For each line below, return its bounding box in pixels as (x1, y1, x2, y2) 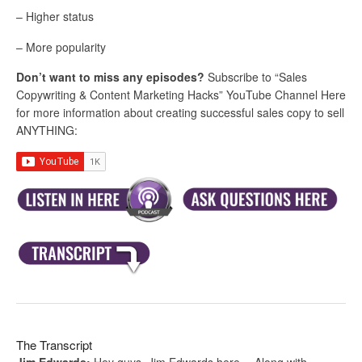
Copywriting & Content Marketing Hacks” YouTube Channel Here (16, 86, 346, 103)
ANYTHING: (16, 122, 78, 139)
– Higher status (16, 8, 94, 25)
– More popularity (16, 38, 106, 55)
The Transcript (16, 335, 92, 353)
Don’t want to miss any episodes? (16, 69, 204, 86)
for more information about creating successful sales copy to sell (16, 104, 344, 121)
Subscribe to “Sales (204, 69, 307, 86)
